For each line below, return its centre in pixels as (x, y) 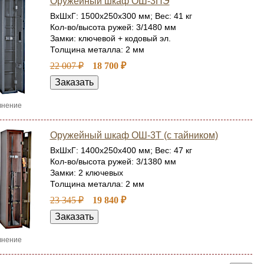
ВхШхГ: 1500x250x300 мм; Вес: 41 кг (121, 16)
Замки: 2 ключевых (86, 173)
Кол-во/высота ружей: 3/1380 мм (113, 161)
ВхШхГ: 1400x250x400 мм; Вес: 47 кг (121, 150)
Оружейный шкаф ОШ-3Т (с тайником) (134, 135)
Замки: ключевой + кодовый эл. (110, 38)
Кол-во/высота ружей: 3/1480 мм (113, 27)
